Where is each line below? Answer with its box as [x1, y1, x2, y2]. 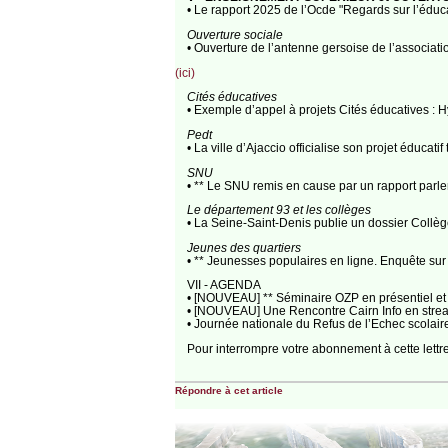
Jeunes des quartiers [186, 240, 301, 254]
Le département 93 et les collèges [186, 203, 371, 217]
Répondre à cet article [174, 384, 283, 396]
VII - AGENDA [186, 278, 261, 292]
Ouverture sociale [186, 27, 283, 41]
